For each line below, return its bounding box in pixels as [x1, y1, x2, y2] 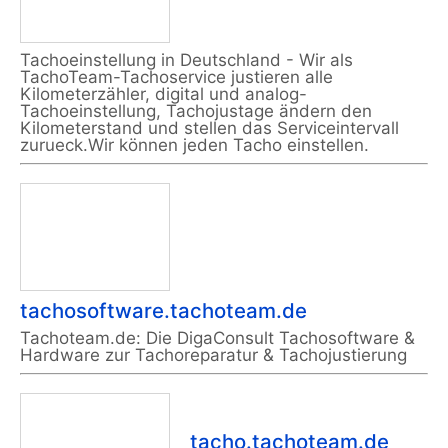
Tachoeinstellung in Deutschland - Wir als [20, 50, 353, 71]
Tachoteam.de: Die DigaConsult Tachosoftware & [20, 328, 415, 349]
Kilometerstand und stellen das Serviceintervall [20, 118, 399, 139]
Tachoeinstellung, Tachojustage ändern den [20, 101, 372, 122]
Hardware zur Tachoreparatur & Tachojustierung [20, 345, 407, 366]
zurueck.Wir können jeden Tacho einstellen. [20, 135, 369, 156]
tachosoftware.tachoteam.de [20, 298, 307, 324]
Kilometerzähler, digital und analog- [20, 84, 307, 105]
